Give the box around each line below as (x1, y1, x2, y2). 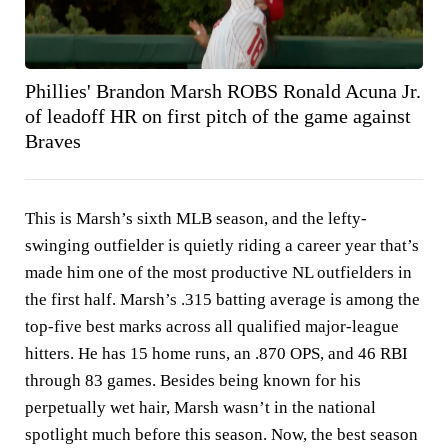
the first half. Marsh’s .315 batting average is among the (25, 289, 420, 309)
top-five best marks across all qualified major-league (25, 316, 399, 336)
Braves (25, 129, 81, 152)
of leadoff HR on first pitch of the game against (25, 104, 411, 127)
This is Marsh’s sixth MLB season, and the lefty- (25, 208, 367, 228)
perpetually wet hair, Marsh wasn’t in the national (25, 397, 376, 417)
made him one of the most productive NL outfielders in (25, 262, 412, 282)
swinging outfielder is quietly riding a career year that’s (25, 235, 419, 255)
